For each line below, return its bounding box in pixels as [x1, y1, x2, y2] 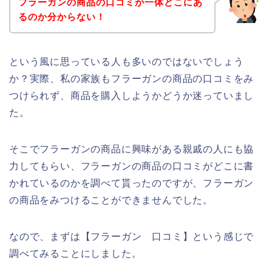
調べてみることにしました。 [9, 248, 142, 259]
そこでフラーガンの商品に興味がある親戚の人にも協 [9, 144, 254, 155]
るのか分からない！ [18, 12, 106, 22]
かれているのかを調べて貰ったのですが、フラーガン [9, 178, 254, 189]
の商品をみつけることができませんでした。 [9, 195, 213, 206]
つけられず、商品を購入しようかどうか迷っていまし [9, 90, 254, 101]
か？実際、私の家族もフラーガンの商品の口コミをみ [9, 73, 254, 84]
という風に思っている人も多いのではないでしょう [9, 56, 244, 67]
